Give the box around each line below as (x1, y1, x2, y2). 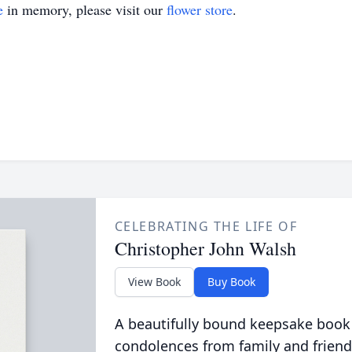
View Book (127, 274, 181, 289)
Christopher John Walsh (114, 236, 296, 261)
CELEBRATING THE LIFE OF (114, 218, 298, 235)
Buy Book (207, 274, 255, 289)
